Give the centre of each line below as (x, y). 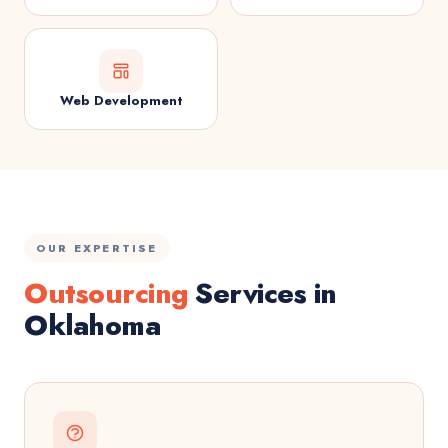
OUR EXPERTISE (97, 248)
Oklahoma (92, 325)
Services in (262, 293)
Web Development (121, 100)
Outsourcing (106, 293)
